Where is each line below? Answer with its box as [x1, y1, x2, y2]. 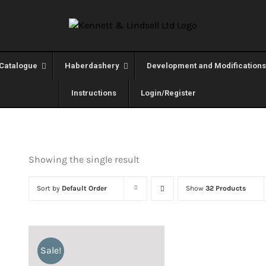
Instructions [71, 88, 116, 97]
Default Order [62, 184, 107, 192]
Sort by [37, 184, 62, 192]
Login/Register [140, 88, 196, 97]
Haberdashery [65, 61, 119, 70]
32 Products [205, 184, 246, 192]
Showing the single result [28, 154, 140, 165]
